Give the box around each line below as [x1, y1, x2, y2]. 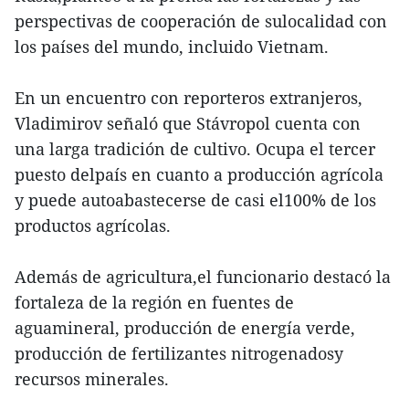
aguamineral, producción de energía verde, [15, 316, 355, 339]
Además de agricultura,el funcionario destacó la [15, 265, 391, 288]
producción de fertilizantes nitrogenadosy [15, 341, 343, 364]
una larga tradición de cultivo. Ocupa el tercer [15, 137, 375, 160]
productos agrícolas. [15, 214, 171, 236]
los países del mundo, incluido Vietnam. [15, 35, 333, 58]
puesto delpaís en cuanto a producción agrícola [15, 163, 383, 185]
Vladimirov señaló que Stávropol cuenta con [15, 111, 361, 134]
